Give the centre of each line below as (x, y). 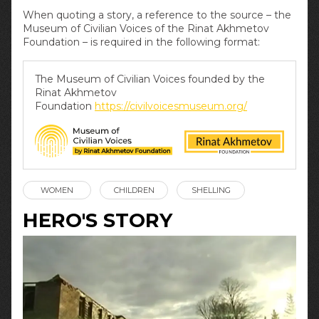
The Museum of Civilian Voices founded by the (150, 79)
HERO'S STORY (98, 221)
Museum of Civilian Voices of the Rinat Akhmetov (146, 29)
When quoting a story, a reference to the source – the (157, 15)
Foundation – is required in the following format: (141, 42)
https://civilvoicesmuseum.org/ (171, 106)
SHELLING (211, 190)
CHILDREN (134, 190)
